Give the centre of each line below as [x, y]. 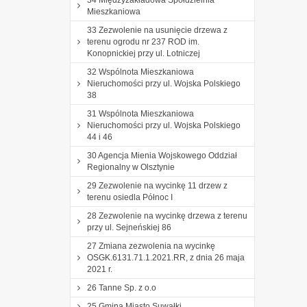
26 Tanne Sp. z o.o [122, 287]
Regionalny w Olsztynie [131, 167]
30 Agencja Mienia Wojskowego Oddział [162, 155]
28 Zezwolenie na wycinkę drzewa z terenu [167, 216]
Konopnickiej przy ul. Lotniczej [144, 53]
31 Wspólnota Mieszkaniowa [140, 113]
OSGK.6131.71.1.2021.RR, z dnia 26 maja [166, 257]
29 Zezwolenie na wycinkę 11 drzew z [157, 185]
